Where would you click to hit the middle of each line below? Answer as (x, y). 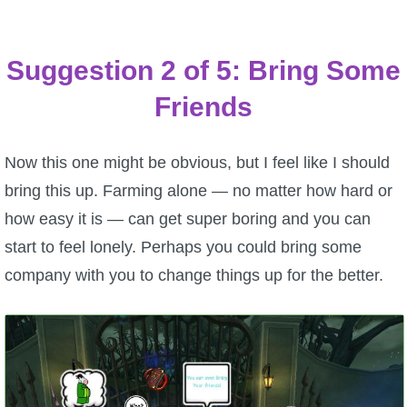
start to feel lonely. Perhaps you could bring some (183, 248)
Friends (203, 107)
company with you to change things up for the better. (194, 276)
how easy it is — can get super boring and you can (188, 219)
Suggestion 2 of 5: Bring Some (203, 71)
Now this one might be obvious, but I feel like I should (197, 163)
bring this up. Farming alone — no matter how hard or (199, 191)
